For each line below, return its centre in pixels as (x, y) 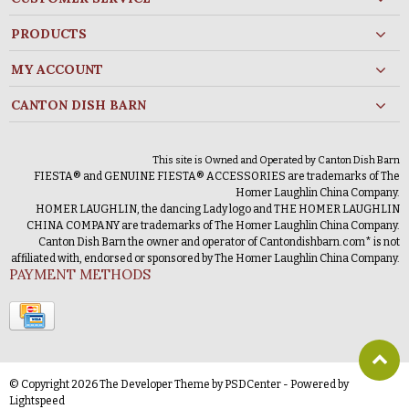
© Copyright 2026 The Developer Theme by (117, 384)
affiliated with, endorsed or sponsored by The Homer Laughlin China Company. (205, 258)
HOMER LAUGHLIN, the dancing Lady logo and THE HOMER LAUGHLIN (218, 209)
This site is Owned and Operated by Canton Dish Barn (276, 160)
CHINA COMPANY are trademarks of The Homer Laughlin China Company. (213, 225)
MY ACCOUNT (57, 69)
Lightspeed (37, 400)
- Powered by (316, 384)
